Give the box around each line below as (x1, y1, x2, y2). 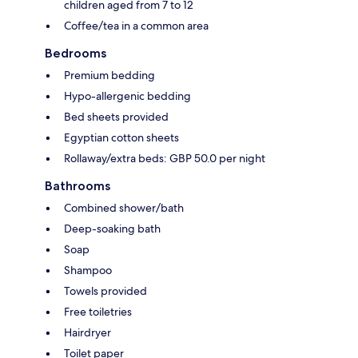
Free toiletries (64, 304, 132, 319)
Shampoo (64, 262, 112, 277)
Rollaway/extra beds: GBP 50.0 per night (64, 150, 265, 165)
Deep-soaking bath (64, 221, 161, 236)
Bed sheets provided (64, 109, 169, 124)
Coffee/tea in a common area (64, 18, 209, 33)
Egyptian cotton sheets (64, 129, 179, 145)
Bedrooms (45, 45, 106, 61)
